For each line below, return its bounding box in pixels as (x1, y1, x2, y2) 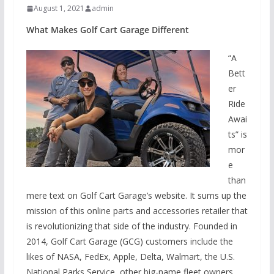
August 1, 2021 (33, 3, 84, 14)
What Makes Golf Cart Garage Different (26, 24, 189, 36)
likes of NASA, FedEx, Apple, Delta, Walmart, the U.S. (26, 251, 235, 263)
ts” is (228, 128, 247, 141)
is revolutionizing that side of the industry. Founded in (26, 220, 237, 232)
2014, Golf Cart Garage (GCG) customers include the (26, 235, 233, 248)
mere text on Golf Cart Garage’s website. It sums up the (26, 190, 246, 202)
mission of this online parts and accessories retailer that (26, 205, 248, 217)
